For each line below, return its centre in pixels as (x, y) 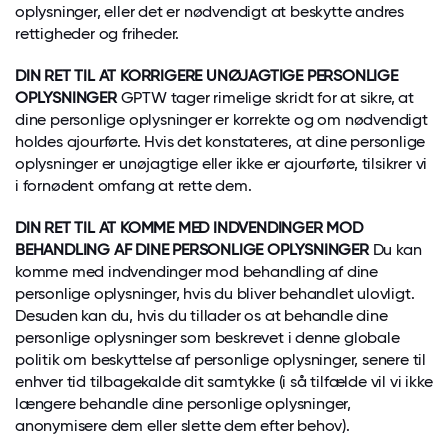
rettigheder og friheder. (97, 33)
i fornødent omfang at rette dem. (133, 185)
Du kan (395, 249)
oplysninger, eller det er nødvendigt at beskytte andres (209, 11)
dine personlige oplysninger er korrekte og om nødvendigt (221, 119)
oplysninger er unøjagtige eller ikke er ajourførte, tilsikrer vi (221, 163)
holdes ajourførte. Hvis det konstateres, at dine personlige (220, 141)
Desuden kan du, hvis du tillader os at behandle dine (201, 315)
